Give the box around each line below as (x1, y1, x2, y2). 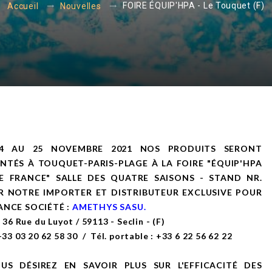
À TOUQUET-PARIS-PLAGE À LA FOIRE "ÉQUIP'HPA (28, 157, 262, 168)
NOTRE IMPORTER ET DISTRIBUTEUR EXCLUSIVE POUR (7, 186, 262, 197)
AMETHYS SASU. (72, 201, 146, 212)
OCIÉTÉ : (30, 201, 70, 212)
